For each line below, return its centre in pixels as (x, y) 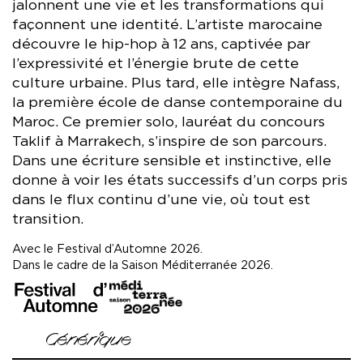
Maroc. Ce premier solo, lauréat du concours (169, 123)
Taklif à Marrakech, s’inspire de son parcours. (169, 142)
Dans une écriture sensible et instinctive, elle (172, 162)
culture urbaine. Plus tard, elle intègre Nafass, (176, 84)
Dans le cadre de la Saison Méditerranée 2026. (143, 266)
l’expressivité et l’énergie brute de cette (156, 64)
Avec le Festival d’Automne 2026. (107, 250)
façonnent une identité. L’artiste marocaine (167, 26)
